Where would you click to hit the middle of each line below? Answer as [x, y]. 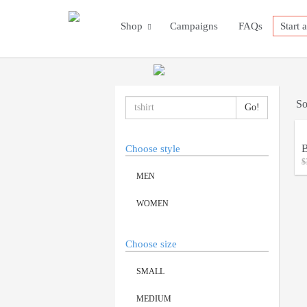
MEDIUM [154, 298]
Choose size [151, 244]
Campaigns [194, 26]
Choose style [153, 148]
